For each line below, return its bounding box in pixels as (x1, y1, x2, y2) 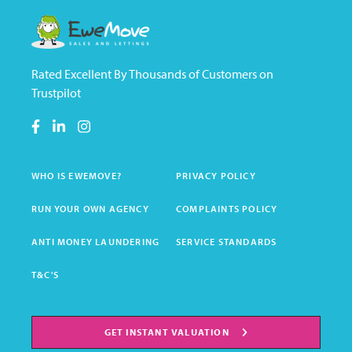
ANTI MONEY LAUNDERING (31, 236, 160, 247)
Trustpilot (31, 85, 81, 101)
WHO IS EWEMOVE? (31, 170, 122, 181)
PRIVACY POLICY (176, 170, 256, 181)
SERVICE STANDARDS (176, 236, 277, 247)
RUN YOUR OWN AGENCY (31, 203, 149, 214)
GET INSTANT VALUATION (104, 326, 229, 338)
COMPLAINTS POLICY (176, 203, 278, 214)
